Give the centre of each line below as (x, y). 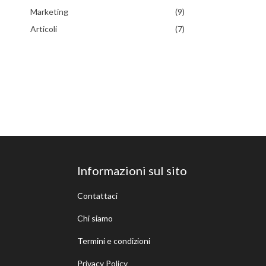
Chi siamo (95, 218)
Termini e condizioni (113, 241)
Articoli (44, 29)
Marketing (50, 12)
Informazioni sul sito (132, 171)
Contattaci (97, 196)
